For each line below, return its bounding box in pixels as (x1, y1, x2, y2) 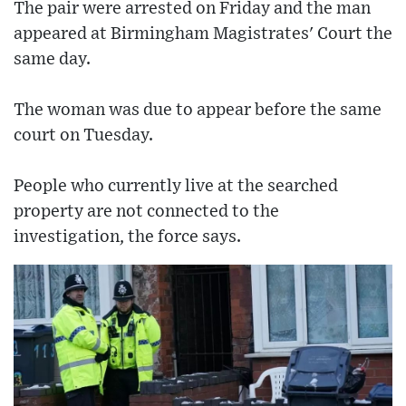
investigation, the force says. (14, 228, 241, 246)
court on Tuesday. (14, 127, 153, 145)
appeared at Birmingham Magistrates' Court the (14, 25, 392, 43)
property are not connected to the (14, 203, 279, 221)
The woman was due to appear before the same (14, 101, 382, 120)
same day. (14, 51, 91, 69)
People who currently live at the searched (14, 178, 338, 196)
